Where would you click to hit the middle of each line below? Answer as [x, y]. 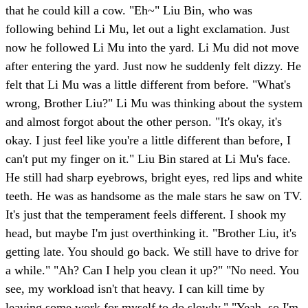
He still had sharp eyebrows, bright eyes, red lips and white [154, 178]
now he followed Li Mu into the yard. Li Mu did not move [152, 48]
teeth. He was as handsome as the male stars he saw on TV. [154, 196]
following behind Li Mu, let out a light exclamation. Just [147, 29]
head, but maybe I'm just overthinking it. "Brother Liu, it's [151, 233]
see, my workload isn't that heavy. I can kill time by [135, 289]
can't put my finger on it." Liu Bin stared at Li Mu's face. [148, 159]
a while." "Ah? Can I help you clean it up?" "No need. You [152, 271]
